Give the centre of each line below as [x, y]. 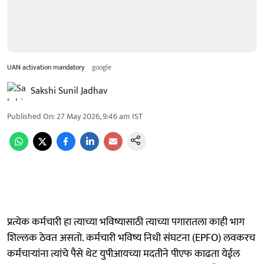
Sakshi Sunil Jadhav [69, 91]
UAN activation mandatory [46, 67]
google [102, 67]
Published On [30, 116]
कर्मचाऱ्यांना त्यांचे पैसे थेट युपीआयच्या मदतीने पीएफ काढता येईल [123, 254]
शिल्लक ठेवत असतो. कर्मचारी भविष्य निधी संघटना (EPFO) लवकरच [131, 238]
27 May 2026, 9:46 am [93, 116]
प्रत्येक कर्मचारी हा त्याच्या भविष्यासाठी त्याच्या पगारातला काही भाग [126, 222]
